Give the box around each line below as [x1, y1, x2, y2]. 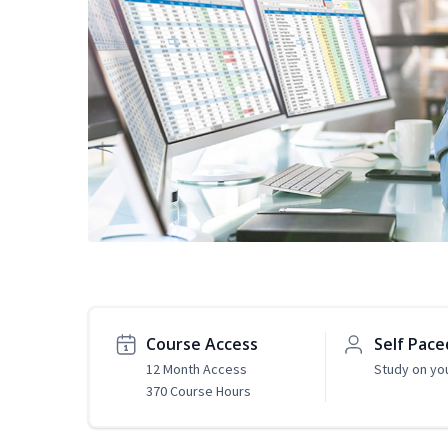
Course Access [146, 333, 258, 356]
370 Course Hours [146, 382, 251, 401]
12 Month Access [146, 360, 247, 379]
